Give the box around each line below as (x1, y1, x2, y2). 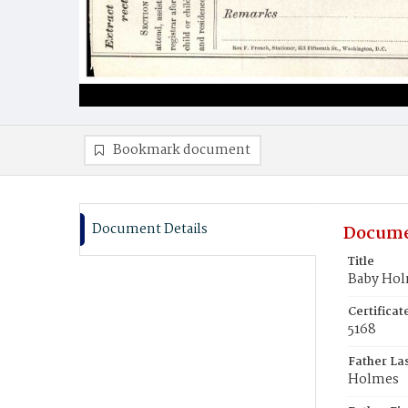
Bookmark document (113, 139, 250, 161)
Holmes (348, 369, 399, 391)
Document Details (92, 219, 208, 240)
